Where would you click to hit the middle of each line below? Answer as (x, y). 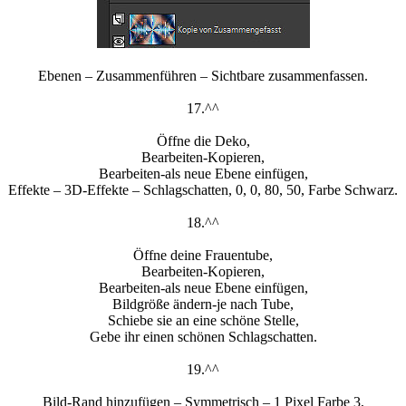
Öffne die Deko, (203, 141)
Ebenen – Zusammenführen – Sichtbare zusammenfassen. (203, 76)
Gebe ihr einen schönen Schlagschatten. (203, 337)
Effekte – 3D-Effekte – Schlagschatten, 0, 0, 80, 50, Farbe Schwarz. (203, 190)
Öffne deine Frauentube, (203, 256)
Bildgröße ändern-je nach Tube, (203, 304)
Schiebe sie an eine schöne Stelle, (203, 321)
